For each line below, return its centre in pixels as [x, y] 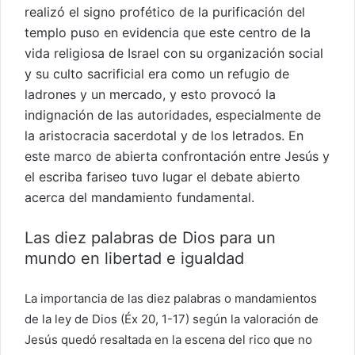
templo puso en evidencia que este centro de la [168, 32]
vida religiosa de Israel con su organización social [174, 53]
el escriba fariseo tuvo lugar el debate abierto [162, 176]
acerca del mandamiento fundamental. [139, 197]
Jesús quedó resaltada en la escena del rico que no [168, 339]
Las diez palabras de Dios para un [150, 237]
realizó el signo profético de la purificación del [165, 11]
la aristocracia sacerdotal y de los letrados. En [164, 135]
